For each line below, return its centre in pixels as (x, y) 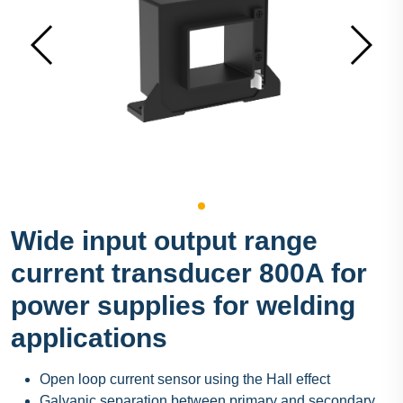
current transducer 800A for (189, 273)
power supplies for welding (183, 306)
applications (89, 338)
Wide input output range (164, 241)
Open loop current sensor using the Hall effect (185, 380)
